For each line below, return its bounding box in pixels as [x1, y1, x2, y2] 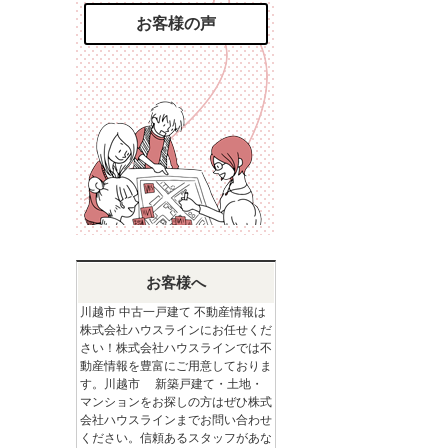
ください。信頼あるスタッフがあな [80, 431, 272, 445]
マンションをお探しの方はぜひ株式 [80, 395, 272, 409]
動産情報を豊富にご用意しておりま [80, 359, 272, 373]
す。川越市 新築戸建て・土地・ [80, 377, 263, 391]
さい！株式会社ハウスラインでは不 [80, 341, 272, 355]
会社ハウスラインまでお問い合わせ [80, 413, 272, 427]
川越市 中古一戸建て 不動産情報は [80, 305, 266, 319]
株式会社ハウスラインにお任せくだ [80, 323, 272, 337]
